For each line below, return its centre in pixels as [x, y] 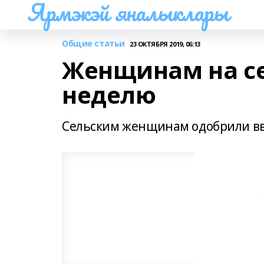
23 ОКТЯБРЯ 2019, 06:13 [165, 44]
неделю [109, 95]
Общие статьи [93, 43]
